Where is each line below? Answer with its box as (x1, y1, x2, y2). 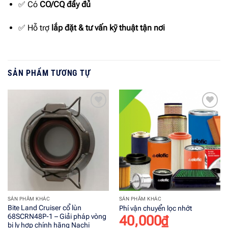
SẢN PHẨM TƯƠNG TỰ (8, 68, 91, 78)
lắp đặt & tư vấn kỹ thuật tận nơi (51, 22, 165, 33)
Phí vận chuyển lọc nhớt (119, 204, 192, 212)
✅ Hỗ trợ (18, 22, 51, 33)
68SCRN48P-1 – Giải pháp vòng (7, 212, 106, 221)
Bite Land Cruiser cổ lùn (7, 204, 81, 212)
